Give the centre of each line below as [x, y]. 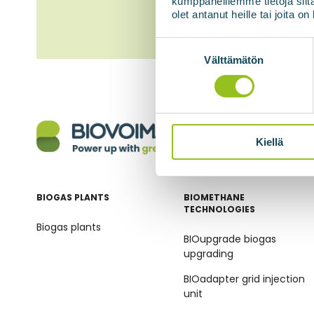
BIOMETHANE [214, 198]
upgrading [209, 254]
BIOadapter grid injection [244, 279]
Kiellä [269, 142]
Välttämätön [234, 60]
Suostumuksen [190, 43]
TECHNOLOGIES [219, 210]
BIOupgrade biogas [230, 239]
